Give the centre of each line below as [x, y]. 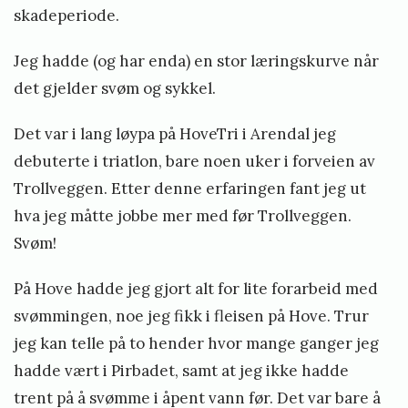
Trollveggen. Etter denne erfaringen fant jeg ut [190, 189]
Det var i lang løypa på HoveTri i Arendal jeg [175, 134]
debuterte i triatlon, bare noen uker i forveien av [194, 162]
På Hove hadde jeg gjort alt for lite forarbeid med [196, 289]
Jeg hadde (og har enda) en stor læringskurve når [196, 61]
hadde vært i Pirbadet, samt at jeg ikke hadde [181, 371]
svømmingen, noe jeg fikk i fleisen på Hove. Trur [191, 316]
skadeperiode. [68, 16]
